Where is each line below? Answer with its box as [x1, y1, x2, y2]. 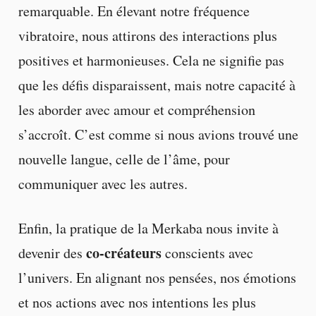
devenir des [18, 243, 86, 263]
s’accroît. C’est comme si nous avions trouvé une [18, 125, 298, 145]
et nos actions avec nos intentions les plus [18, 293, 256, 312]
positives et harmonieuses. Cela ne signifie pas [18, 51, 284, 71]
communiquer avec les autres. [18, 174, 188, 194]
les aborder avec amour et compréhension [18, 100, 255, 120]
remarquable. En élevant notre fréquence [18, 1, 250, 21]
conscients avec [161, 243, 253, 263]
